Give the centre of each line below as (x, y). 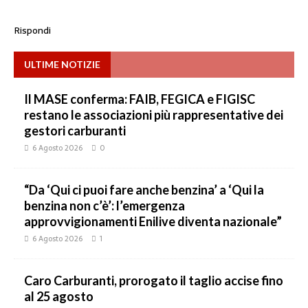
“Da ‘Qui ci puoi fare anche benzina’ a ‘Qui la (144, 190)
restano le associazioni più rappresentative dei (154, 115)
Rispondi (32, 31)
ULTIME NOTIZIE (62, 65)
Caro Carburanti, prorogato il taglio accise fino (154, 281)
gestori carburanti (75, 131)
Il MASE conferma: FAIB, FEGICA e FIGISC (140, 99)
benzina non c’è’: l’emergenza (104, 206)
